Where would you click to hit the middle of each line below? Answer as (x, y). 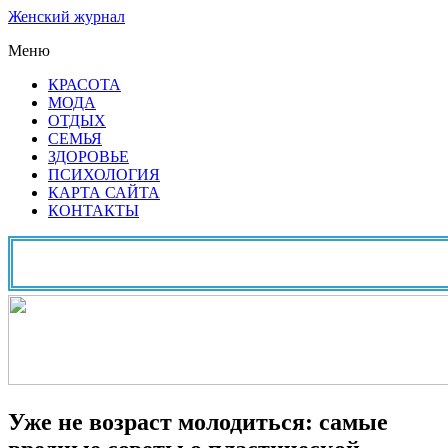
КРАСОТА (84, 84)
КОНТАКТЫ (93, 210)
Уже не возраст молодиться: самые (198, 421)
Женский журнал (66, 16)
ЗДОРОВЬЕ (88, 156)
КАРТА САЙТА (104, 192)
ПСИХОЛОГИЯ (104, 174)
